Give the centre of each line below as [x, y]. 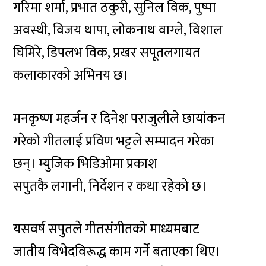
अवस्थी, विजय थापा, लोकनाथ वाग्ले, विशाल [118, 31]
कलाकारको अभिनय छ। [71, 76]
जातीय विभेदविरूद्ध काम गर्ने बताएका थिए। [117, 252]
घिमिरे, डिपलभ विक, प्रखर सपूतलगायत [107, 53]
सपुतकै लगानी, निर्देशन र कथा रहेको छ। [110, 186]
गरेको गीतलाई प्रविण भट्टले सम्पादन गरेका [114, 141]
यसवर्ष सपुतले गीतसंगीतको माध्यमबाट [107, 229]
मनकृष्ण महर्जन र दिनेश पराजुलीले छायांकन [119, 118]
